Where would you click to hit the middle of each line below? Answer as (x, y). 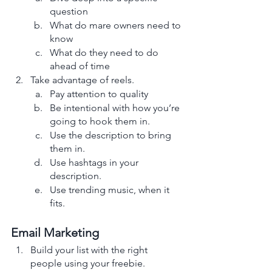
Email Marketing (55, 232)
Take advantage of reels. (83, 80)
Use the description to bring (112, 135)
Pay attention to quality (100, 93)
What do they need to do (105, 52)
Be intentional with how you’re (116, 107)
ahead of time (80, 66)
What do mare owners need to (117, 25)
